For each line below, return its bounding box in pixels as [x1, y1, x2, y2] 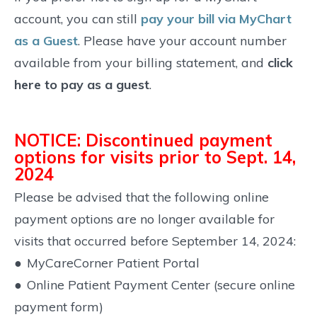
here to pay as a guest [14, 76, 149, 93]
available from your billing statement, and [14, 54, 267, 71]
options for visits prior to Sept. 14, [14, 146, 296, 168]
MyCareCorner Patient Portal [27, 254, 200, 271]
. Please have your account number [78, 32, 287, 49]
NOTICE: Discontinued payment [14, 129, 272, 151]
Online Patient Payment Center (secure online [27, 276, 295, 293]
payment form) [14, 298, 103, 315]
